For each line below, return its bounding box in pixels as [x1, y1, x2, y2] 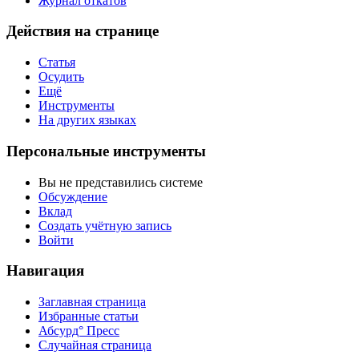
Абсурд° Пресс [38, 323, 119, 337]
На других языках [38, 113, 136, 127]
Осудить [38, 70, 84, 84]
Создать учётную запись [38, 218, 171, 232]
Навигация [6, 262, 84, 280]
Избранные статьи [38, 309, 139, 323]
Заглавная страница [38, 294, 146, 309]
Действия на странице [6, 22, 159, 40]
